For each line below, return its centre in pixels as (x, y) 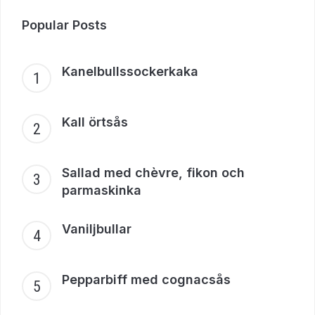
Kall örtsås (95, 122)
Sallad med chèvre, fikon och (153, 172)
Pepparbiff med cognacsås (146, 279)
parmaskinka (102, 190)
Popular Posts (64, 25)
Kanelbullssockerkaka (130, 71)
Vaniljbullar (97, 229)
